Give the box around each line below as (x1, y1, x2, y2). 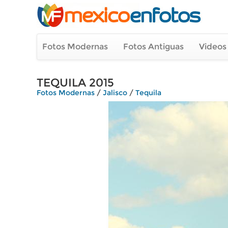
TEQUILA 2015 (37, 76, 114, 90)
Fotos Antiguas (123, 42, 184, 51)
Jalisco (103, 88, 127, 97)
